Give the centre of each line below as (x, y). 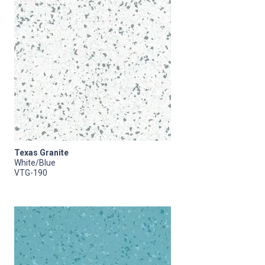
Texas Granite (41, 152)
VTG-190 (31, 172)
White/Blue (35, 162)
